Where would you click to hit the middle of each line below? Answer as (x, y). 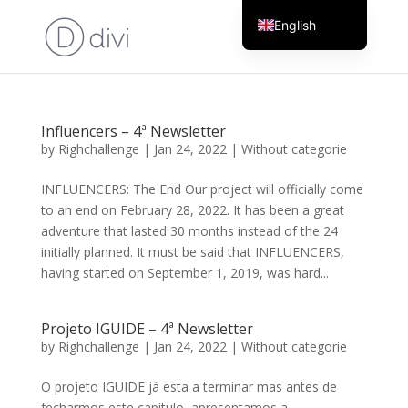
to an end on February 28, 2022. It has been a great (192, 210)
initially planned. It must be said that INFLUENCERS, (192, 252)
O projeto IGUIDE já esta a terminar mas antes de (189, 387)
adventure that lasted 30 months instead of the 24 (189, 231)
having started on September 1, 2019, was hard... (184, 273)
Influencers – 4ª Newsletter (133, 131)
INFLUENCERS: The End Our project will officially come (202, 189)
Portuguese (309, 55)
